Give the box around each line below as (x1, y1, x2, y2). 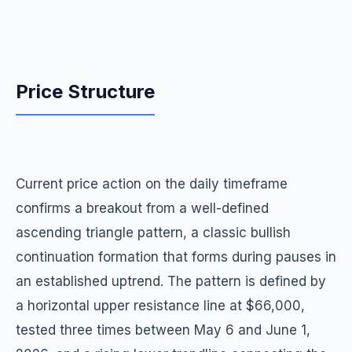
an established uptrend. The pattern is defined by (16, 273, 326, 289)
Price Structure (16, 80, 155, 103)
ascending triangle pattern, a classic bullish (16, 225, 291, 240)
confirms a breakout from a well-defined (16, 200, 269, 216)
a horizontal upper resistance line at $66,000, (16, 298, 305, 313)
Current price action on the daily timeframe (16, 176, 288, 192)
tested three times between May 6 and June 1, (16, 322, 310, 338)
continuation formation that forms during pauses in (16, 249, 336, 265)
